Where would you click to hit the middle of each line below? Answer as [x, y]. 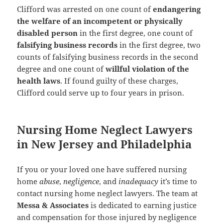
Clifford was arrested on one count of [85, 9]
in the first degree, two [159, 45]
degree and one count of [61, 68]
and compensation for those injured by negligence [107, 217]
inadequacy [139, 181]
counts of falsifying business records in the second [108, 56]
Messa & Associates [53, 205]
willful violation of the [148, 68]
